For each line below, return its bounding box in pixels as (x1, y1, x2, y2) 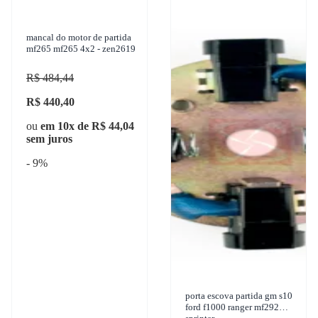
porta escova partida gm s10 (185, 290, 292, 302)
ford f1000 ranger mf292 (185, 302, 279, 313)
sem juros (26, 133, 72, 146)
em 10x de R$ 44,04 (40, 120, 134, 133)
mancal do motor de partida (26, 32, 131, 43)
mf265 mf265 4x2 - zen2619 (26, 43, 136, 55)
